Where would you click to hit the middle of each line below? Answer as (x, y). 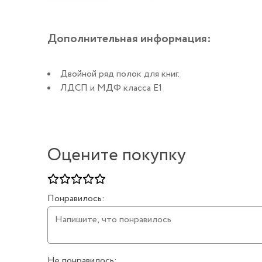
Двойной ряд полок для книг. (120, 74)
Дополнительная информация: (129, 39)
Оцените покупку (116, 156)
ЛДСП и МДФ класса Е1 (111, 88)
